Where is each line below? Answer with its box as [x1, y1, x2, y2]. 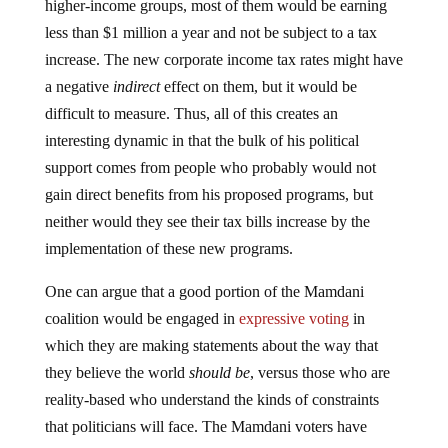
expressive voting [238, 310, 349, 327]
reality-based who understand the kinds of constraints [44, 391, 379, 408]
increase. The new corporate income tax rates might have [44, 51, 403, 68]
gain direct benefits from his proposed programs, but [44, 186, 373, 203]
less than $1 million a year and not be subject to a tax [44, 24, 377, 41]
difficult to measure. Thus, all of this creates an [44, 105, 338, 122]
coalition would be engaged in [44, 310, 239, 327]
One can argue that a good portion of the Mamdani [44, 283, 364, 300]
